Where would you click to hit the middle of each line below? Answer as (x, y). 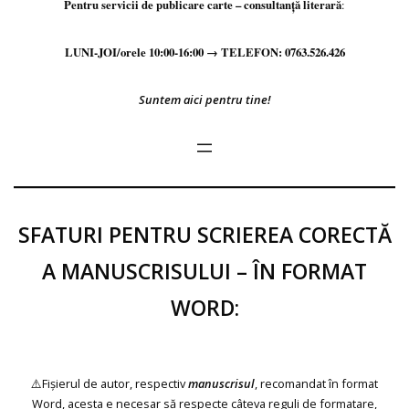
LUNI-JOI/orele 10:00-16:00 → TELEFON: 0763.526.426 (204, 52)
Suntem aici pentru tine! (204, 99)
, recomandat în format (316, 383)
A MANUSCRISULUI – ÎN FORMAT (204, 271)
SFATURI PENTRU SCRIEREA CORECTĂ (204, 234)
